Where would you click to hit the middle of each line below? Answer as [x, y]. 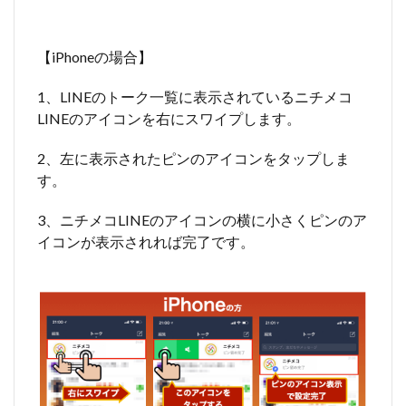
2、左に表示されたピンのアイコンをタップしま [193, 158]
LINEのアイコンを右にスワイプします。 [169, 118]
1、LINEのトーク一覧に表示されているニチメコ [195, 96]
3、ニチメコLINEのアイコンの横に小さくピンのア [202, 219]
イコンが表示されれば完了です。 [146, 241]
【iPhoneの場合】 [95, 56]
